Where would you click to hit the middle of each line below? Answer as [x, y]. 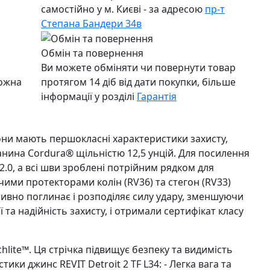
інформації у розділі [89, 97]
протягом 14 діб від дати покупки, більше [138, 82]
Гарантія [157, 97]
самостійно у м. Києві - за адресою [123, 9]
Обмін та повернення [92, 53]
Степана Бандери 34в [91, 23]
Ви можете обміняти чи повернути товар [138, 68]
